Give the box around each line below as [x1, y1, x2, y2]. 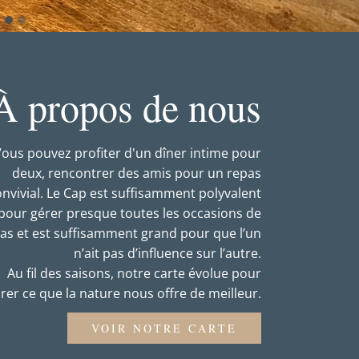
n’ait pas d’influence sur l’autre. [74, 244, 261, 263]
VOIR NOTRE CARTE [91, 321, 237, 337]
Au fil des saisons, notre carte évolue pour [7, 264, 261, 283]
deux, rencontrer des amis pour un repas [12, 164, 261, 183]
